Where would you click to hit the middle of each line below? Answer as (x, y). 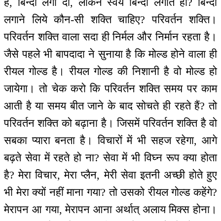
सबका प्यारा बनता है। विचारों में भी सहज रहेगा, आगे (110, 140)
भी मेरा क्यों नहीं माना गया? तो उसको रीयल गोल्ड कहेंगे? (110, 192)
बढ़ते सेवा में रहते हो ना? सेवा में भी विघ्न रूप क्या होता (110, 157)
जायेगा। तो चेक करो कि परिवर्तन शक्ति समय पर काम (110, 88)
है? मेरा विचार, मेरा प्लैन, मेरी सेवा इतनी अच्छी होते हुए (110, 175)
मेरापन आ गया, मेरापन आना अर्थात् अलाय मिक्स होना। (110, 209)
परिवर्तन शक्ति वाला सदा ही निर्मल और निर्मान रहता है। (110, 37)
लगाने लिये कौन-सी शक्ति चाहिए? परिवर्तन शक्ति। (110, 19)
